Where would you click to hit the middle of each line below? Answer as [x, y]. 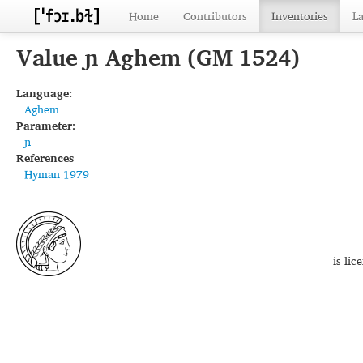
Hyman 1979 [57, 174]
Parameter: [46, 125]
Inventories [300, 16]
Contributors [215, 16]
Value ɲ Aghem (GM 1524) [158, 57]
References [45, 158]
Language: [44, 93]
